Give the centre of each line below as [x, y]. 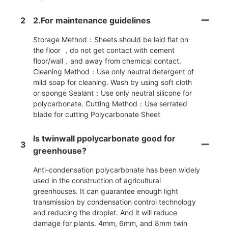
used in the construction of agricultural [97, 180]
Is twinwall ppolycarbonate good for [104, 138]
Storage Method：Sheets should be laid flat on [111, 39]
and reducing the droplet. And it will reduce [105, 212]
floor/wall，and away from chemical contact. [107, 61]
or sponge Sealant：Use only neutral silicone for [112, 93]
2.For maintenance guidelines [92, 20]
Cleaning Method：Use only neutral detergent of [113, 71]
